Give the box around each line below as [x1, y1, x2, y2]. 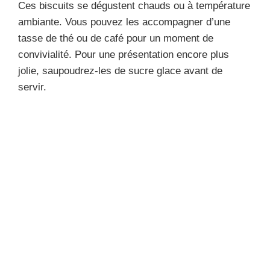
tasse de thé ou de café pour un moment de [18, 32, 213, 44]
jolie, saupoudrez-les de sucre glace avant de [18, 64, 222, 77]
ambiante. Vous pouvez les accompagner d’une [18, 16, 230, 28]
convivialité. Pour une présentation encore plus [18, 48, 229, 60]
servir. [18, 81, 46, 93]
